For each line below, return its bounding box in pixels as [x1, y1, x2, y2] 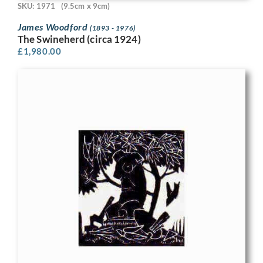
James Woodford [18, 21, 90, 32]
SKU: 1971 [18, 1, 55, 11]
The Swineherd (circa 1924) [18, 32, 141, 45]
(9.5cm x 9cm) [60, 1, 110, 11]
